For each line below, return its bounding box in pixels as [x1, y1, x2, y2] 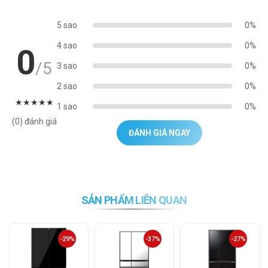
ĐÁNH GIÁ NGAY [129, 128, 190, 138]
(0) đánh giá [12, 116, 57, 126]
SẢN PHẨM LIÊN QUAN [81, 194, 187, 207]
